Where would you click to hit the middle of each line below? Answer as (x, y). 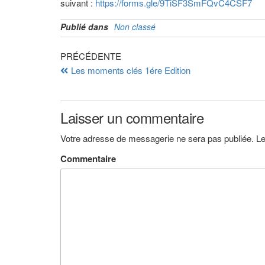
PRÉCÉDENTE (91, 56)
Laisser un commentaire (132, 117)
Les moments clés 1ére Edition (131, 70)
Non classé (135, 27)
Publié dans (84, 27)
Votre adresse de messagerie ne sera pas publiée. (157, 138)
